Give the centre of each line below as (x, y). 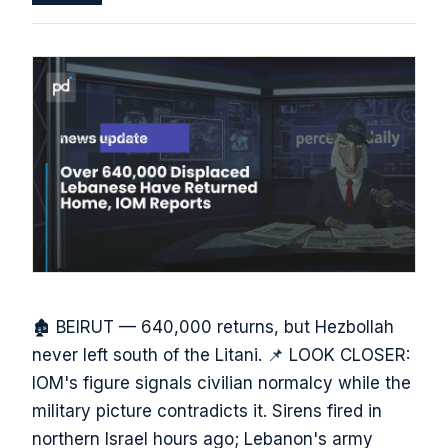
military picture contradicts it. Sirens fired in (207, 410)
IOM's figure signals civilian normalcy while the (221, 382)
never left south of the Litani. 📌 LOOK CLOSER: (221, 354)
